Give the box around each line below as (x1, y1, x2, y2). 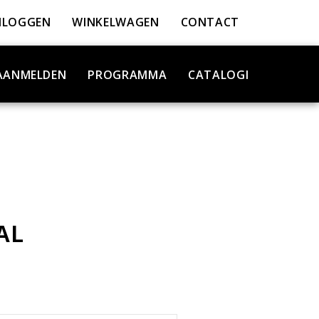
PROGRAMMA (88, 67, 167, 83)
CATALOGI (188, 67, 249, 83)
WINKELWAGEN (72, 14, 159, 30)
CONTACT (180, 14, 239, 30)
